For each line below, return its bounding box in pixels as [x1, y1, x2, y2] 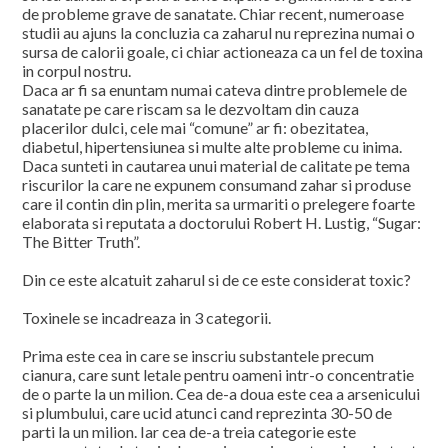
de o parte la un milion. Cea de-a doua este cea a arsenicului [22, 384, 421, 403]
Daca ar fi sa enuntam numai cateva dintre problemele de [22, 80, 408, 99]
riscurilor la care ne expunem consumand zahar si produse [22, 175, 412, 194]
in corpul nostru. [22, 61, 132, 80]
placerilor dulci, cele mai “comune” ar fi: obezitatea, [22, 118, 369, 137]
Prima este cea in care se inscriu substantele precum [22, 346, 375, 365]
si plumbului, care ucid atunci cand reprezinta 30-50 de [22, 403, 393, 422]
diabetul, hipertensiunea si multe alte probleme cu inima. [22, 137, 403, 156]
